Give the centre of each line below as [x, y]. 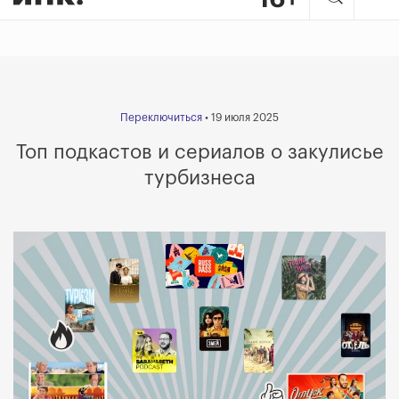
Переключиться [161, 118]
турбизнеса [199, 178]
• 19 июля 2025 [240, 118]
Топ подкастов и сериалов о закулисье [199, 152]
